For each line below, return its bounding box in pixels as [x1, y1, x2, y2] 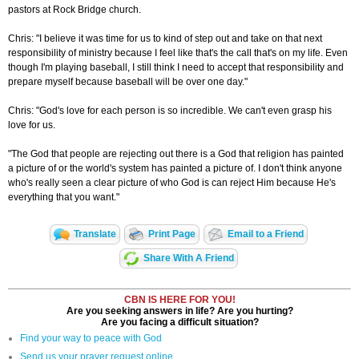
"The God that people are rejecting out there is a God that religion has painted [8, 148, 344, 160]
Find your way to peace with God [20, 333, 162, 345]
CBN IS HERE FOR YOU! [123, 294, 236, 306]
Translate [74, 228, 116, 240]
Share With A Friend [143, 252, 234, 264]
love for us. [8, 119, 55, 131]
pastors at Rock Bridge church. [8, 4, 141, 16]
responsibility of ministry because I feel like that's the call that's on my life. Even [8, 47, 348, 59]
